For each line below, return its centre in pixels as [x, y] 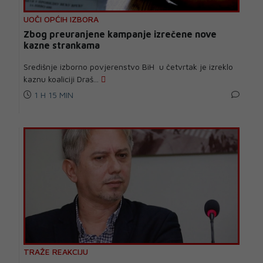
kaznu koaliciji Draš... [62, 79]
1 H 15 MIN [53, 95]
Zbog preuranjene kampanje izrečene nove [120, 34]
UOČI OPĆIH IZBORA [61, 19]
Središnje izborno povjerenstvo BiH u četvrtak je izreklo [128, 67]
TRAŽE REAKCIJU [56, 252]
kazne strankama [62, 45]
